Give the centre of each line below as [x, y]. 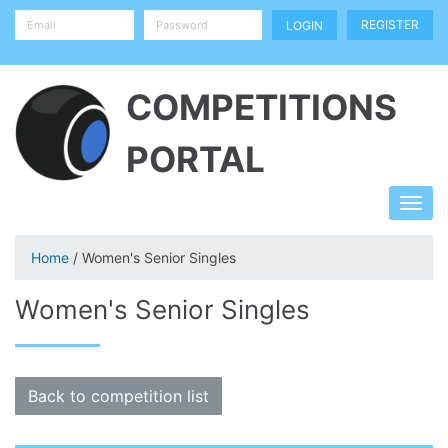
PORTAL [196, 159]
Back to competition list [118, 396]
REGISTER [390, 24]
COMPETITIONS [262, 107]
